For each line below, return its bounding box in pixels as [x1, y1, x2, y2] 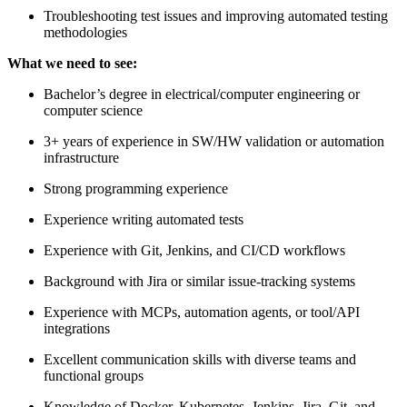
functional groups [44, 367, 144, 383]
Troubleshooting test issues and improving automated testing [44, 7, 388, 24]
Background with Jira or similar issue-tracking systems [44, 273, 355, 289]
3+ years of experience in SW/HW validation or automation [44, 133, 384, 149]
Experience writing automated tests [44, 211, 243, 227]
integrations [44, 320, 110, 336]
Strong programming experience [44, 180, 228, 196]
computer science [44, 102, 143, 118]
